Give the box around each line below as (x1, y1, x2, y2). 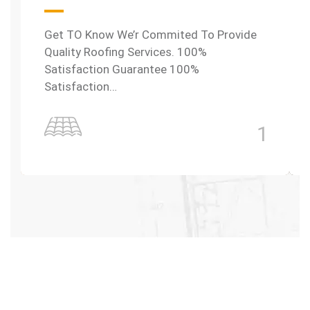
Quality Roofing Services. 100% (44, 45, 207, 59)
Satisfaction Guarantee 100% (44, 62, 199, 76)
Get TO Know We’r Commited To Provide (44, 28, 257, 42)
